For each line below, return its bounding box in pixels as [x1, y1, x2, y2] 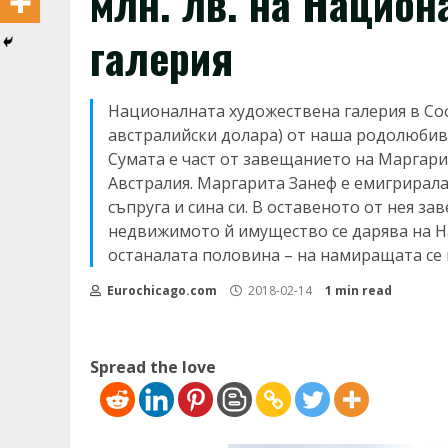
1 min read [325, 282, 392, 299]
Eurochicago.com [104, 282, 217, 299]
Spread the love [90, 356, 216, 378]
